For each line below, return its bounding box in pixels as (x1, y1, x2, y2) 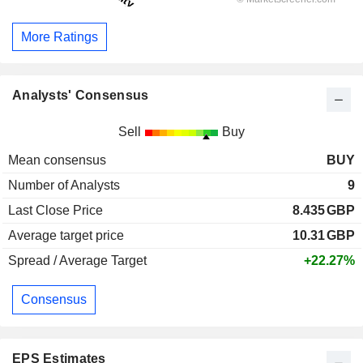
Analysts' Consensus (12, 88, 149, 103)
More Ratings (21, 29, 98, 44)
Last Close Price (8, 203, 103, 218)
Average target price (8, 228, 124, 243)
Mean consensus (8, 153, 106, 168)
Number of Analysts (8, 178, 120, 193)
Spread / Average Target (8, 254, 147, 268)
